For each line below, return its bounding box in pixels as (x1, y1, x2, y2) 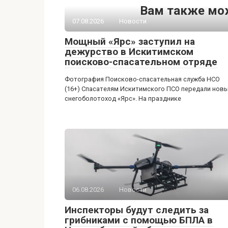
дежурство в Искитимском (65, 46, 193, 58)
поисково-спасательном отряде (65, 56, 217, 68)
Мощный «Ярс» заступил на (65, 36, 195, 47)
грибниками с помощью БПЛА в (65, 214, 213, 226)
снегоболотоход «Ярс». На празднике (65, 95, 181, 102)
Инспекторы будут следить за (65, 204, 209, 216)
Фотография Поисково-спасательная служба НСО (65, 75, 220, 83)
